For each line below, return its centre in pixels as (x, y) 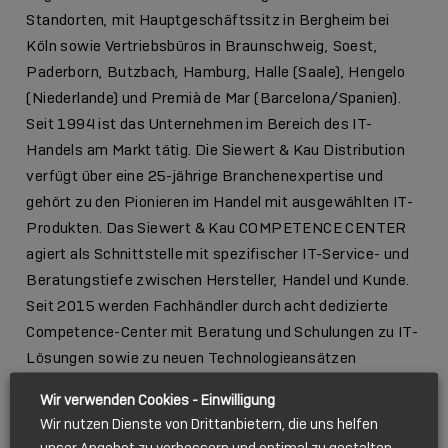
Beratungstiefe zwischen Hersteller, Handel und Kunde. (218, 279)
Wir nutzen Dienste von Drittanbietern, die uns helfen (209, 423)
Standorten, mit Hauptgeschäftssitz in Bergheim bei (208, 19)
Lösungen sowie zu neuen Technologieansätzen (191, 357)
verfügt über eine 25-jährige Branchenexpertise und (205, 175)
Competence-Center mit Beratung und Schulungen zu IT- (222, 331)
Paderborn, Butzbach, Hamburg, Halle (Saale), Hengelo (216, 71)
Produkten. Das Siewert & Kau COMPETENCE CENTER (216, 227)
